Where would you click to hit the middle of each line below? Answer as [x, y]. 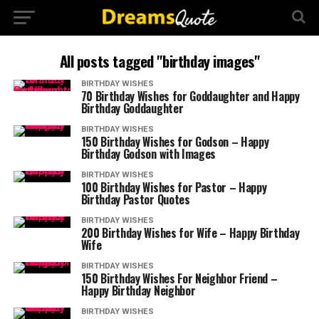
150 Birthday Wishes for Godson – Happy [175, 142]
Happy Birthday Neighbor [138, 291]
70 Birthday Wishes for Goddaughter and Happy [190, 96]
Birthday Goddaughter [132, 108]
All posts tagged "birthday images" [159, 61]
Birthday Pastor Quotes [135, 199]
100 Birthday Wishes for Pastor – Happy [174, 187]
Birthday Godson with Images [148, 154]
